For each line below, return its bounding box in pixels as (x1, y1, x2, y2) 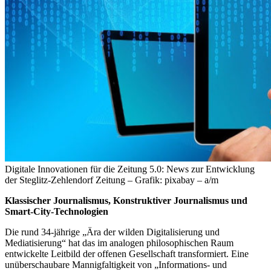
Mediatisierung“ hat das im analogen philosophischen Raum (5, 238, 233, 249)
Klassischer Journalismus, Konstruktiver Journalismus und (5, 195, 247, 206)
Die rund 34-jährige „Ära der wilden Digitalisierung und (5, 227, 220, 238)
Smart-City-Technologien (5, 206, 108, 217)
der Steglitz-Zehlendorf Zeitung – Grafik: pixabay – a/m (5, 175, 218, 186)
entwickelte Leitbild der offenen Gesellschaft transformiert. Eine (5, 249, 249, 260)
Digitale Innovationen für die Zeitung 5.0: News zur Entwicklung (5, 164, 255, 175)
